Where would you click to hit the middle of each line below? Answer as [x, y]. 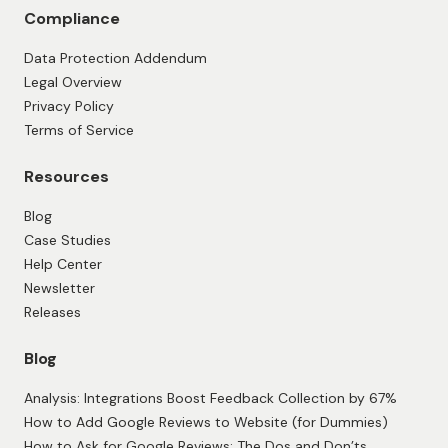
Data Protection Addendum [115, 58]
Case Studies [67, 240]
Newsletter [59, 288]
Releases [52, 312]
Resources [66, 177]
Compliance [72, 19]
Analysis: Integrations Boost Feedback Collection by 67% [210, 398]
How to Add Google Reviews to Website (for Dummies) [206, 422]
